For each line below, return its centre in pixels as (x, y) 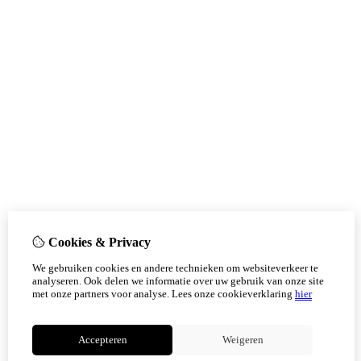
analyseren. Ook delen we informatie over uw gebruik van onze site (178, 281)
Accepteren (102, 340)
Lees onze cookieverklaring (232, 294)
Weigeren (243, 340)
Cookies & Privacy (98, 242)
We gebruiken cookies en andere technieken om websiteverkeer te (175, 268)
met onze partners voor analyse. (101, 294)
